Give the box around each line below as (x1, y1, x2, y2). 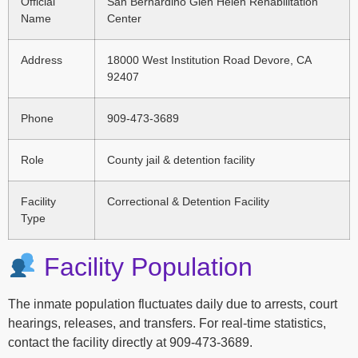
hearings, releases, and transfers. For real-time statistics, (8, 316, 326, 330)
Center (107, 11, 141, 25)
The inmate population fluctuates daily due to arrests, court (8, 296, 337, 311)
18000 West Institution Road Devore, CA (107, 53, 312, 66)
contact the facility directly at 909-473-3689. (8, 335, 253, 349)
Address (21, 53, 62, 66)
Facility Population (37, 252, 253, 281)
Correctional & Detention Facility (107, 194, 269, 208)
